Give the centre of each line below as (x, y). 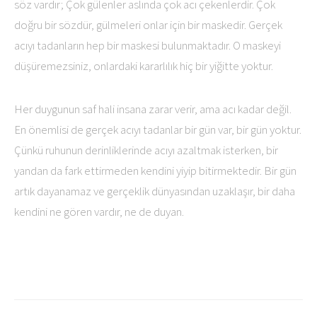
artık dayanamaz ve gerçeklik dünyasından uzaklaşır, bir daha (155, 191)
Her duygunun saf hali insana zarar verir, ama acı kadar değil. (153, 109)
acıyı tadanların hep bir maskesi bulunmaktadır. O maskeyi (148, 45)
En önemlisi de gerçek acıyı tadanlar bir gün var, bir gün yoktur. (158, 129)
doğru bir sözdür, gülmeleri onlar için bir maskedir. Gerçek (148, 25)
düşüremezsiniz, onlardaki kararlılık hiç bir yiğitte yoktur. (144, 66)
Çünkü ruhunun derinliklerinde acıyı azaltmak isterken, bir (146, 150)
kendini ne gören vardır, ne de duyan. (99, 212)
